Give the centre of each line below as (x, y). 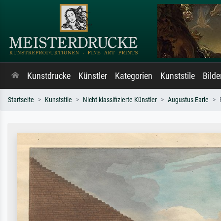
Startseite (21, 100)
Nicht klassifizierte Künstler (120, 100)
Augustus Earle (188, 100)
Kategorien (134, 76)
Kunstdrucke (49, 76)
